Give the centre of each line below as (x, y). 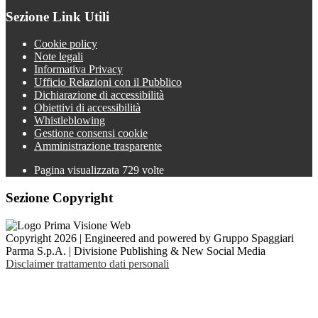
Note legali (59, 57)
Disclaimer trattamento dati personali (87, 263)
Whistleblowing (70, 121)
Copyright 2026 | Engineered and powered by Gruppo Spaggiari (150, 238)
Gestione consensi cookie (91, 133)
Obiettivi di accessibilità (87, 108)
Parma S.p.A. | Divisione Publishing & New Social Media (136, 251)
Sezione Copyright (59, 198)
